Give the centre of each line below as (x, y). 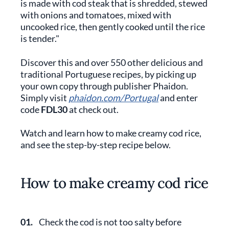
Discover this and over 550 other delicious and (112, 62)
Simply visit (44, 98)
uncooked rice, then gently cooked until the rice (113, 27)
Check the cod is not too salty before (110, 222)
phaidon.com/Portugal (113, 98)
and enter (178, 98)
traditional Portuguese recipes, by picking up (108, 74)
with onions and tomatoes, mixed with (96, 15)
